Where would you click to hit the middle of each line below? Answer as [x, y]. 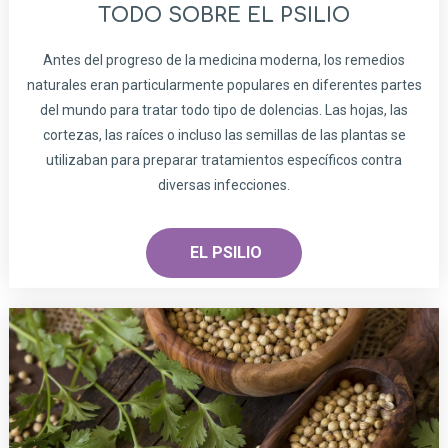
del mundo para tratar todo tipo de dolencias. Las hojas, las [224, 110]
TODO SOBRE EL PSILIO [224, 16]
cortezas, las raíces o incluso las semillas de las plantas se [224, 135]
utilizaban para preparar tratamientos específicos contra [224, 160]
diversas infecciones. [224, 185]
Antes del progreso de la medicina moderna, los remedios [224, 60]
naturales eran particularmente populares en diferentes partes [224, 85]
